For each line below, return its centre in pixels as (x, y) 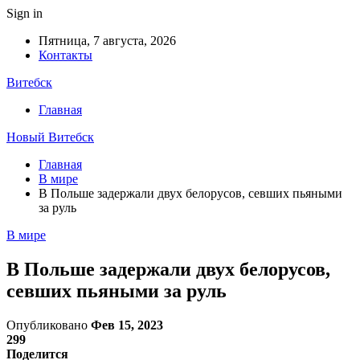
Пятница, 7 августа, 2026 (107, 41)
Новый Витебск (50, 137)
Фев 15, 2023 (127, 325)
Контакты (65, 55)
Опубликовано (49, 325)
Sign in (25, 13)
